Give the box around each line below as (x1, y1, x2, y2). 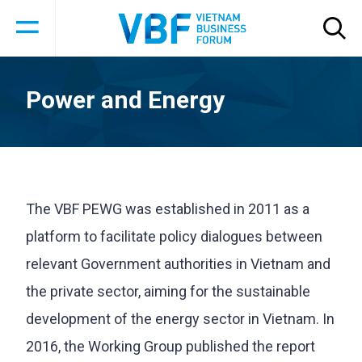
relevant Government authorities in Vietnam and (26, 255, 330, 272)
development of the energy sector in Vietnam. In (26, 310, 335, 327)
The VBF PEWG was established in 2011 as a (26, 200, 309, 217)
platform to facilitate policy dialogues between (26, 228, 322, 245)
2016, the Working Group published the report (26, 338, 315, 355)
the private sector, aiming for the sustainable (26, 283, 310, 300)
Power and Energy (26, 86, 225, 114)
